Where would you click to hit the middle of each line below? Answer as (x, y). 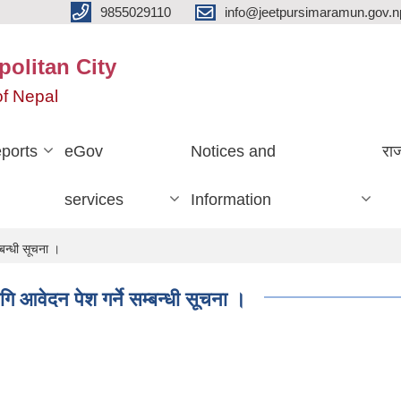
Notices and (233, 151)
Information (230, 199)
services (94, 199)
